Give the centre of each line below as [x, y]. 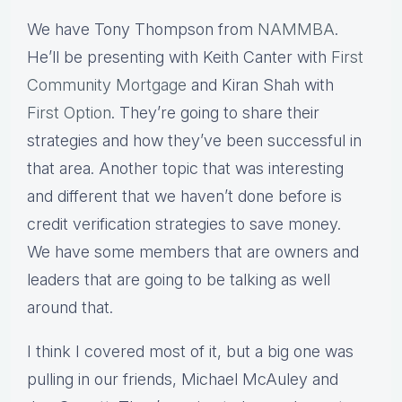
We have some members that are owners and [193, 252]
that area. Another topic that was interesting [185, 169]
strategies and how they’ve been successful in [194, 141]
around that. [70, 308]
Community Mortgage [107, 85]
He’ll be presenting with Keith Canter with [179, 57]
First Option [69, 113]
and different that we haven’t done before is [184, 197]
